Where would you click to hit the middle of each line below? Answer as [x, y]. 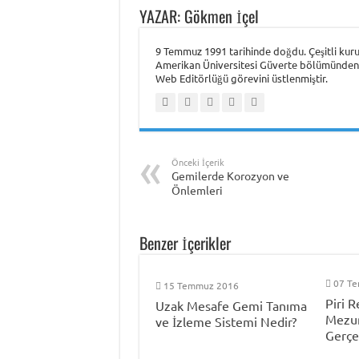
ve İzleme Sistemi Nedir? [226, 321]
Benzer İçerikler [185, 242]
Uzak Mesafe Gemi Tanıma [231, 305]
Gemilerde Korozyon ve [230, 175]
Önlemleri [197, 190]
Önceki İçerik [198, 161]
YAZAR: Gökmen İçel [199, 16]
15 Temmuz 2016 [201, 285]
